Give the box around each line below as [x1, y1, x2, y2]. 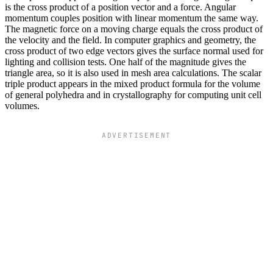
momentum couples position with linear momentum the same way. [5, 13, 258, 24]
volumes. [5, 101, 40, 112]
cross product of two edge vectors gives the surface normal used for [5, 46, 263, 57]
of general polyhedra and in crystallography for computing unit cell [5, 90, 261, 101]
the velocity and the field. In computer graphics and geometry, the [5, 35, 256, 46]
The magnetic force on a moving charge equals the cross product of [5, 24, 263, 35]
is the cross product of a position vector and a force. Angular [5, 2, 236, 13]
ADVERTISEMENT [101, 131, 172, 140]
